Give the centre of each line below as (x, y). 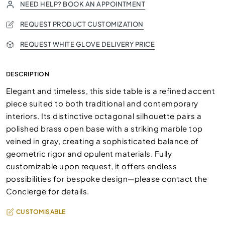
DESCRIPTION (28, 74)
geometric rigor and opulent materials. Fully (89, 153)
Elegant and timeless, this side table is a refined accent (111, 91)
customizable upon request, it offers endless (92, 166)
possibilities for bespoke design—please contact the (107, 179)
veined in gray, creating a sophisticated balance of (102, 141)
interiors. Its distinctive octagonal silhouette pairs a (104, 116)
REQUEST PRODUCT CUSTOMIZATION (82, 24)
